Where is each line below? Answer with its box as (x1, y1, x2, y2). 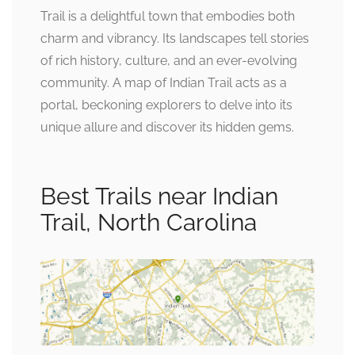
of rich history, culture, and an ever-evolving (40, 53, 297, 68)
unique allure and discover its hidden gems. (40, 120, 294, 135)
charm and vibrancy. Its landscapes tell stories (40, 31, 309, 46)
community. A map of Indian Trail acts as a (40, 75, 287, 90)
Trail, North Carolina (40, 208, 257, 236)
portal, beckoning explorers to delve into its (40, 97, 292, 113)
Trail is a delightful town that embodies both (40, 9, 295, 24)
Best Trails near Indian (40, 182, 278, 210)
